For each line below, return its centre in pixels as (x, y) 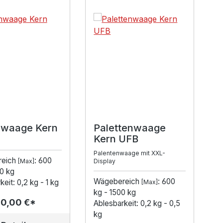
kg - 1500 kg (115, 193)
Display (105, 161)
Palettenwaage (130, 128)
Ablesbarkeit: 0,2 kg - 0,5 (137, 204)
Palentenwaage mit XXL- (130, 153)
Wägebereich (118, 182)
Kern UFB (116, 139)
